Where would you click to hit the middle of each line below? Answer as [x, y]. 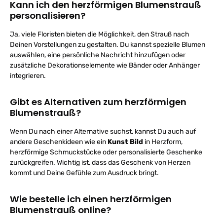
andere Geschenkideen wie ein [59, 142]
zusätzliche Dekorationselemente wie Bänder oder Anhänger [105, 65]
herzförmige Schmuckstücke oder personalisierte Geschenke [106, 152]
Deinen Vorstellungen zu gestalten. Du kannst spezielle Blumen [108, 45]
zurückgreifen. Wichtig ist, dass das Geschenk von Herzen [100, 163]
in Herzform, [163, 142]
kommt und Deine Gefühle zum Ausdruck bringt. [84, 173]
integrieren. [28, 76]
